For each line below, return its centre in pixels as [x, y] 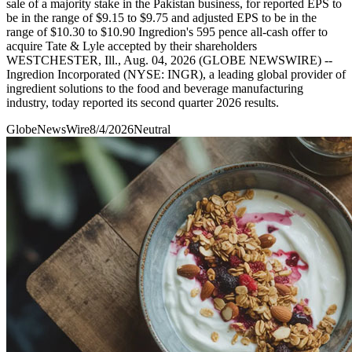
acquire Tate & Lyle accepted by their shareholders [132, 46]
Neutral [152, 129]
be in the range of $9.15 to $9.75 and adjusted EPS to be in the [161, 17]
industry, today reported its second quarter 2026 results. [143, 102]
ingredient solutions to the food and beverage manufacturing [155, 88]
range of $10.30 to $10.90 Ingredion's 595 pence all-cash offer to [167, 31]
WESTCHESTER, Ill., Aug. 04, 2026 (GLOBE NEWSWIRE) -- [169, 60]
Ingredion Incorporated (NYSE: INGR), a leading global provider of [176, 74]
